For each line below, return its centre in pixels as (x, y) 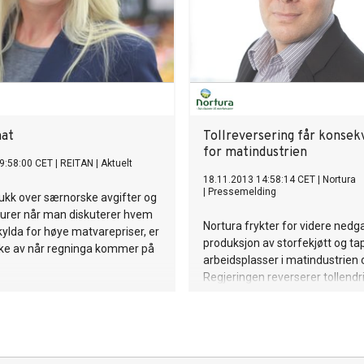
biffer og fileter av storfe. (267, 294)
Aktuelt (117, 163)
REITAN (77, 163)
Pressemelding (242, 192)
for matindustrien (255, 153)
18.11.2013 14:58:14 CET (259, 180)
